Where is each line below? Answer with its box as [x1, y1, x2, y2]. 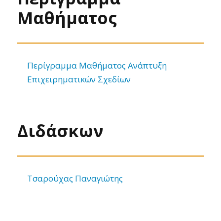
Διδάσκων [17, 119, 103, 142]
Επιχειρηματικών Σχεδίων [27, 74, 131, 85]
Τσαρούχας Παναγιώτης [27, 173, 123, 184]
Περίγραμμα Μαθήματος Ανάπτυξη [27, 60, 167, 71]
